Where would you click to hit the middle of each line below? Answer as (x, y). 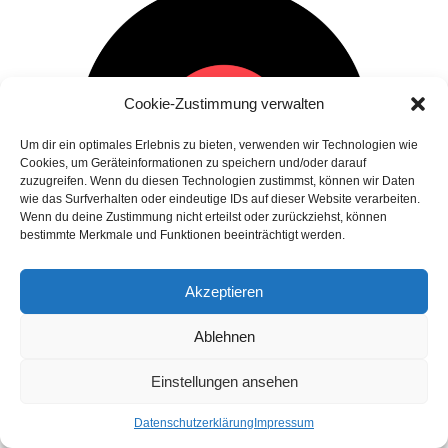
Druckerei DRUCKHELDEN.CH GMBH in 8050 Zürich (165, 408)
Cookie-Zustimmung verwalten (224, 103)
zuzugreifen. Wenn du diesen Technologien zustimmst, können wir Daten (217, 181)
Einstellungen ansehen (224, 381)
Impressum (284, 423)
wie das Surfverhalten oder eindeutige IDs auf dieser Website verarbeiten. (220, 199)
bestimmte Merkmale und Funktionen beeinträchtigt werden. (182, 235)
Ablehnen (224, 336)
